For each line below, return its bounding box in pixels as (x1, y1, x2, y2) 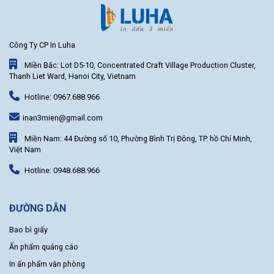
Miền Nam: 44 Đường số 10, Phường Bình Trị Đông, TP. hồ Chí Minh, (23, 134, 252, 144)
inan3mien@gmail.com (23, 113, 103, 123)
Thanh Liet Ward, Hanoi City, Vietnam (9, 72, 136, 81)
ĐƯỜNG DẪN (9, 202, 66, 215)
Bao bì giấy (9, 224, 48, 234)
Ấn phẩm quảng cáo (9, 242, 78, 251)
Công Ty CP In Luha (9, 40, 75, 50)
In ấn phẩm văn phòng (9, 259, 85, 268)
